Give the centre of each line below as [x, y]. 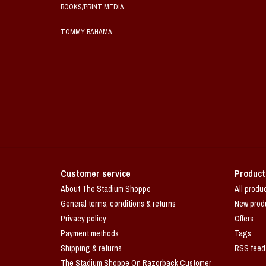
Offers [244, 218]
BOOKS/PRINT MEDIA [92, 7]
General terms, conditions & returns [118, 204]
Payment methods [90, 233]
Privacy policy [83, 218]
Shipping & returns [91, 248]
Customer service [96, 173]
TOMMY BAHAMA [86, 32]
